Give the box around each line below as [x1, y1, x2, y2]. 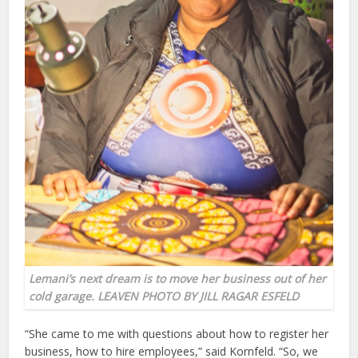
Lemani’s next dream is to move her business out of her [29, 270, 327, 286]
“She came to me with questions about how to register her [25, 325, 329, 341]
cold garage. [29, 288, 95, 304]
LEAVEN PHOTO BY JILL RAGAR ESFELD [97, 288, 300, 304]
